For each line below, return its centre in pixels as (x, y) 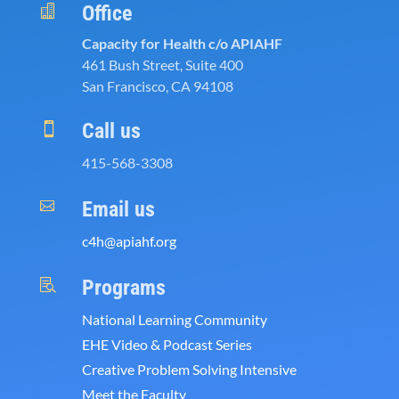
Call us (111, 131)
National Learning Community (174, 320)
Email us (118, 210)
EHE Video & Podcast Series (167, 345)
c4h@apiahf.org (129, 241)
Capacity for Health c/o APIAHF (182, 44)
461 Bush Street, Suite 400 (162, 65)
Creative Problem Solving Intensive (189, 370)
